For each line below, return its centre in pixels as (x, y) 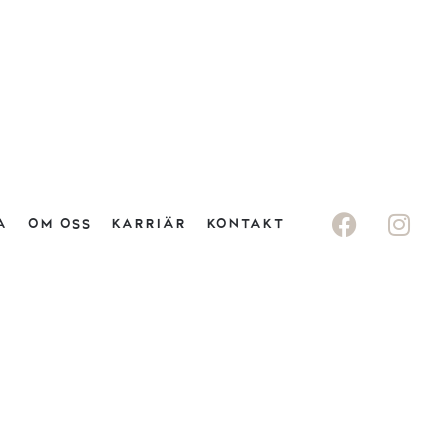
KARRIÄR (149, 223)
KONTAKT (245, 223)
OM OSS (59, 223)
